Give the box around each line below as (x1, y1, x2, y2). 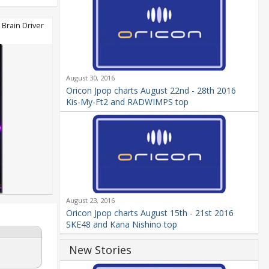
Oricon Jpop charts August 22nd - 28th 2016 (65, 84, 236, 96)
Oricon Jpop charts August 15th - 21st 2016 (65, 207, 234, 219)
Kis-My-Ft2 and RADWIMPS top (65, 95, 189, 107)
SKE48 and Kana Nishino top (65, 218, 177, 230)
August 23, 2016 (65, 195, 115, 205)
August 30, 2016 (65, 73, 115, 82)
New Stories (68, 242, 131, 257)
